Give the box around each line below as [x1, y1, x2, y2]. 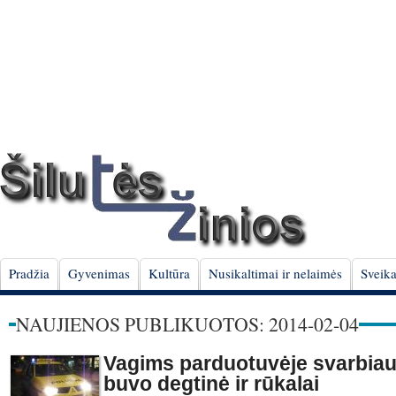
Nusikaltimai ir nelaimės [209, 264, 342, 282]
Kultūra [148, 264, 190, 282]
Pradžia [9, 264, 49, 282]
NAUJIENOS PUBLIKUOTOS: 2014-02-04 [16, 311, 359, 337]
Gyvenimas [68, 264, 130, 282]
